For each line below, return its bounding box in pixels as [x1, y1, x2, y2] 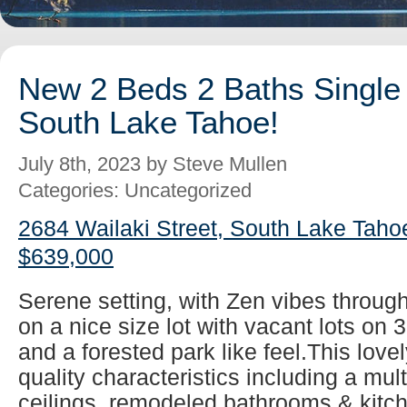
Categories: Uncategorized [18, 179, 252, 203]
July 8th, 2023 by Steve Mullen [18, 153, 287, 176]
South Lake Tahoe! [18, 104, 279, 140]
